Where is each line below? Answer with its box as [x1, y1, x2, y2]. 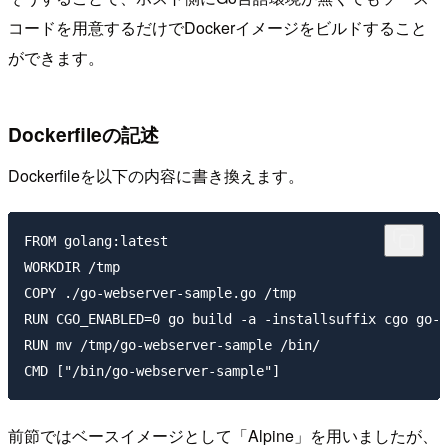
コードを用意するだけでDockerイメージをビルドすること [8, 15, 427, 39]
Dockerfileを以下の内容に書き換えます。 [8, 164, 304, 188]
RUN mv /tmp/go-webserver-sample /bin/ [24, 337, 320, 354]
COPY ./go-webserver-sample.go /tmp [24, 285, 296, 302]
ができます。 [8, 45, 104, 69]
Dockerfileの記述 [8, 119, 159, 148]
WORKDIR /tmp [24, 259, 120, 276]
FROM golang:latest [24, 233, 168, 250]
